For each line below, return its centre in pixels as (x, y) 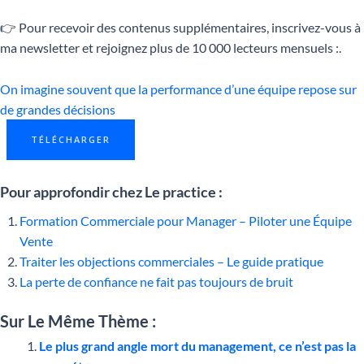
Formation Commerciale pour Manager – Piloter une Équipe (186, 220)
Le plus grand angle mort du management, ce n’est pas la (197, 345)
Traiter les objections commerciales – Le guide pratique (171, 261)
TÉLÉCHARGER (71, 139)
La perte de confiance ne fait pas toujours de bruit (156, 281)
